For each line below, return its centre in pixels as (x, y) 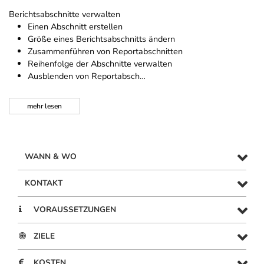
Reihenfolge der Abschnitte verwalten (100, 64)
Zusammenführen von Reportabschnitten (105, 52)
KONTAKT (44, 183)
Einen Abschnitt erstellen (75, 27)
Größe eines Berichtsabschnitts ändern (101, 39)
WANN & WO (51, 157)
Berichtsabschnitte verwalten (65, 14)
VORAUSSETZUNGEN (75, 210)
